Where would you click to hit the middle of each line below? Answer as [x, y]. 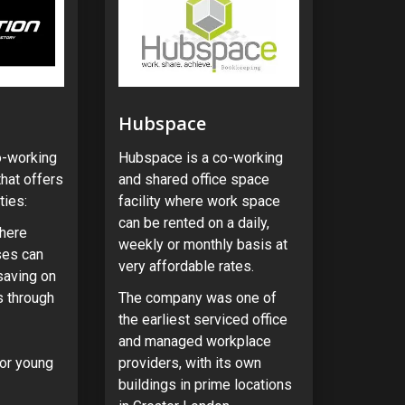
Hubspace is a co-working [200, 157]
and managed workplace [194, 341]
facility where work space [199, 201]
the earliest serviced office [202, 319]
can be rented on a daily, [193, 222]
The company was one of [197, 297]
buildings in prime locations [205, 384]
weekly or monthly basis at [202, 244]
